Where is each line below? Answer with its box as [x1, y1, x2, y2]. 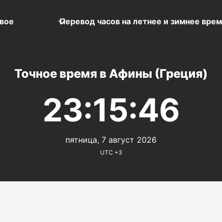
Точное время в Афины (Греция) [14, 66, 208, 81]
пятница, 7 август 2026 [65, 134, 157, 145]
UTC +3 [100, 148, 122, 156]
